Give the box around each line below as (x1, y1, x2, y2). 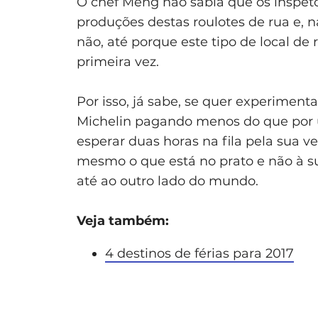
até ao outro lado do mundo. (77, 172, 258, 189)
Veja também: (77, 212, 169, 229)
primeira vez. (77, 53, 159, 70)
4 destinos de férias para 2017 (105, 245, 294, 261)
